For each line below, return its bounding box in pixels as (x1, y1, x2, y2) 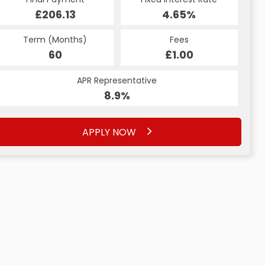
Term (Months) (23, 34, 88, 46)
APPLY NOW (82, 125, 138, 139)
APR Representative (77, 75, 157, 87)
